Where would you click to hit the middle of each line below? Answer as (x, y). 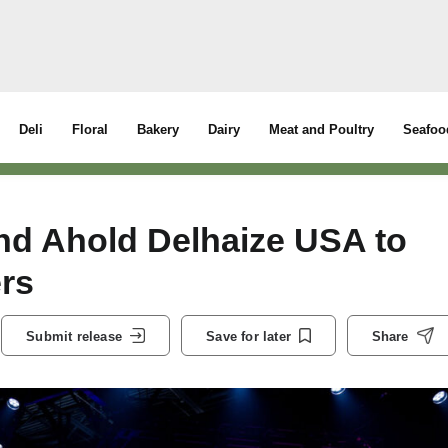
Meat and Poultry (322, 129)
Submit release (74, 336)
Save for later (248, 336)
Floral (90, 129)
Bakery (158, 129)
